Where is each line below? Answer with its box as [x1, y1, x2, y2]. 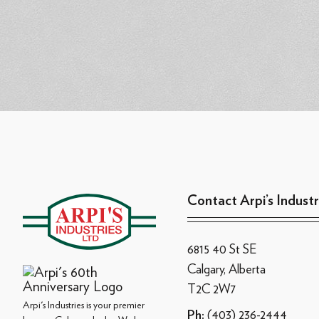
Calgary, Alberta [187, 261, 266, 276]
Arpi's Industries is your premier [23, 298, 145, 310]
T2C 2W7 [187, 281, 236, 296]
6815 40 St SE [187, 241, 257, 256]
